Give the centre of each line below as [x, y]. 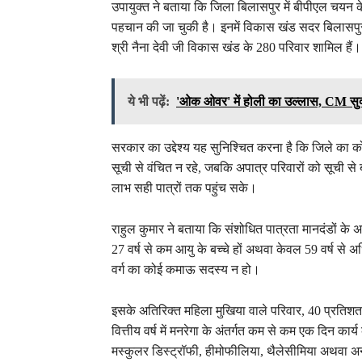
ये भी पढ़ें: [149, 102]
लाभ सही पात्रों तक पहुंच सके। [184, 188]
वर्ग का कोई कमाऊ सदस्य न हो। [186, 270]
